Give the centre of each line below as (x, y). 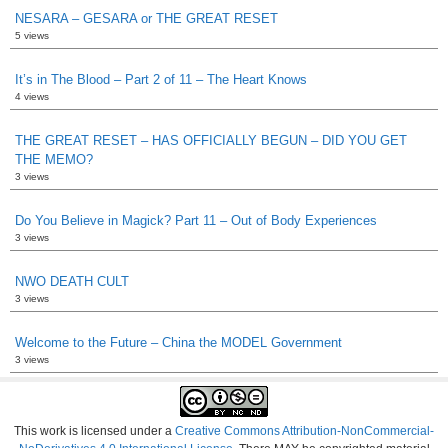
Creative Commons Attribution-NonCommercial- (304, 431)
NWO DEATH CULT (72, 281)
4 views (32, 96)
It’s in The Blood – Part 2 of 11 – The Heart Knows (161, 79)
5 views (32, 35)
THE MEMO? (54, 159)
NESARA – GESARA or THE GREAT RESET (146, 18)
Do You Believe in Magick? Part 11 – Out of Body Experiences (196, 220)
